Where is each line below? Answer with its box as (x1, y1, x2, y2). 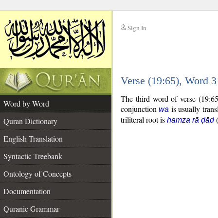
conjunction (121, 104, 159, 114)
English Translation (3, 133, 63, 144)
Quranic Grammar (3, 203, 59, 214)
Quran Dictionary (3, 116, 57, 126)
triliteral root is (121, 114, 167, 125)
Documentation (3, 186, 51, 196)
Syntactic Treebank (3, 151, 62, 161)
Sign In (127, 23, 146, 32)
